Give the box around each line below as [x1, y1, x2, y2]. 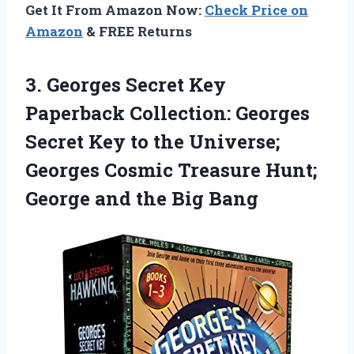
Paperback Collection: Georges [25, 100, 310, 126]
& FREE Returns [83, 21, 192, 40]
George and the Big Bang [25, 185, 258, 211]
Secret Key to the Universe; [25, 128, 280, 154]
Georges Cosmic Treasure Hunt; [25, 156, 317, 183]
